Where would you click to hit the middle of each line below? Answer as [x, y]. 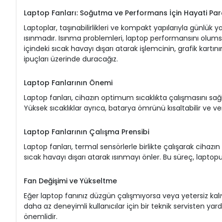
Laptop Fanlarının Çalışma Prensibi [86, 132]
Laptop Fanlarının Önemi [68, 83]
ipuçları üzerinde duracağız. [71, 59]
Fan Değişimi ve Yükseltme [70, 181]
